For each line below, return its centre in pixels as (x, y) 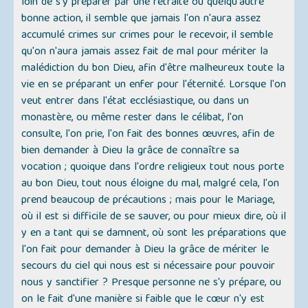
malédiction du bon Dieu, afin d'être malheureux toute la (153, 69)
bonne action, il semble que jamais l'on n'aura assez (141, 20)
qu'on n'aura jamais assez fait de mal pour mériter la (145, 53)
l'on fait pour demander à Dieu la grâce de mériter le (145, 251)
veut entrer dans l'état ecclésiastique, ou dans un (135, 102)
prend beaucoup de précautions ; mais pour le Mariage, (148, 201)
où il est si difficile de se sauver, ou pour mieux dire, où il (154, 218)
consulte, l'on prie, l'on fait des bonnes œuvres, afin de (148, 135)
